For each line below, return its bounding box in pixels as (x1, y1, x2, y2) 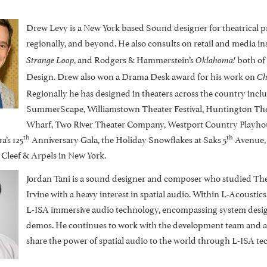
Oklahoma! (195, 54, 235, 66)
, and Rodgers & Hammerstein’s (73, 52, 195, 66)
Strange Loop (26, 54, 74, 66)
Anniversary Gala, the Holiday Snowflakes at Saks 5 (29, 132, 226, 146)
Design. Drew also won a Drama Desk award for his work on (26, 69, 257, 83)
